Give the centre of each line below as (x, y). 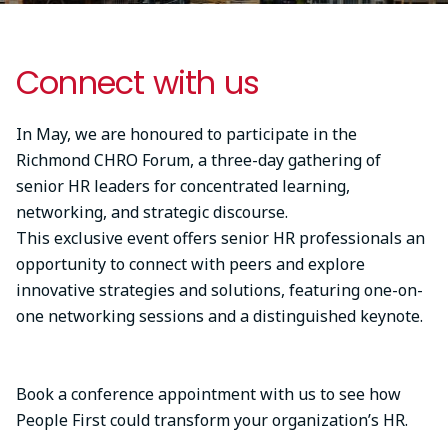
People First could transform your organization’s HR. (216, 420)
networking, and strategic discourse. (154, 212)
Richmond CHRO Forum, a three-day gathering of (198, 160)
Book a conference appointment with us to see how (208, 394)
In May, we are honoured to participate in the (186, 134)
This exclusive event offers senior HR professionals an (220, 238)
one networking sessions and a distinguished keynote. (219, 316)
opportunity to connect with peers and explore (190, 264)
